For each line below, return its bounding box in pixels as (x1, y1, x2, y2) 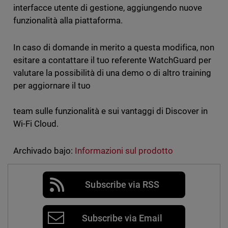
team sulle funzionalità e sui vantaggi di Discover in (13, 106, 208, 116)
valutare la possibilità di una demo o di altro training (13, 68, 212, 78)
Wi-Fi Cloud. (13, 119, 63, 129)
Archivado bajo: (13, 146, 73, 156)
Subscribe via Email (81, 212, 163, 223)
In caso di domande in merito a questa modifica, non (13, 42, 215, 52)
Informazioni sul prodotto (74, 146, 174, 156)
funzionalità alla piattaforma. (13, 15, 123, 25)
